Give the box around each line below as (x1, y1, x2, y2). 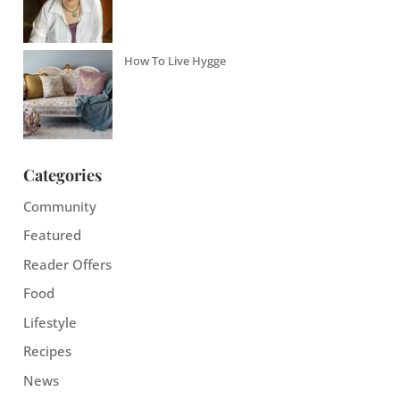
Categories (22, 163, 102, 186)
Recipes (22, 342, 71, 361)
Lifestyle (22, 312, 77, 331)
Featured (22, 226, 81, 245)
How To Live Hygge (123, 52, 226, 69)
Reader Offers (22, 254, 112, 273)
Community (22, 196, 96, 215)
